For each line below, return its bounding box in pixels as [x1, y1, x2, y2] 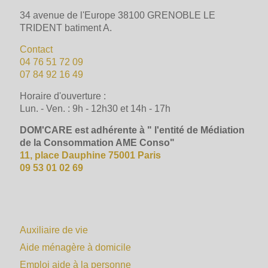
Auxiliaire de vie [20, 225, 88, 235]
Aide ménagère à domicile [20, 242, 131, 252]
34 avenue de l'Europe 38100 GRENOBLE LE [20, 10, 215, 20]
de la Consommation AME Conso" [20, 138, 175, 148]
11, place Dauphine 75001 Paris [20, 150, 161, 160]
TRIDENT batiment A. [20, 23, 112, 33]
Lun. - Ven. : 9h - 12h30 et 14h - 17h [20, 103, 170, 114]
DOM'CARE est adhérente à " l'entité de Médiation [20, 125, 245, 135]
